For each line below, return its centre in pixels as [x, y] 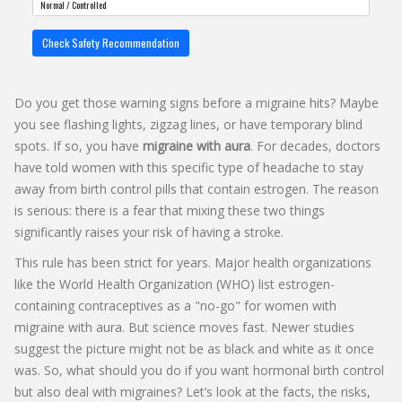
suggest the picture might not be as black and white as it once [194, 348]
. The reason [342, 188]
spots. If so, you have [79, 145]
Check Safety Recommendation [111, 42]
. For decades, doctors [315, 145]
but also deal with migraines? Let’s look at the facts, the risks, [192, 391]
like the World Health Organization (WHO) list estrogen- [175, 284]
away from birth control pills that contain [134, 188]
